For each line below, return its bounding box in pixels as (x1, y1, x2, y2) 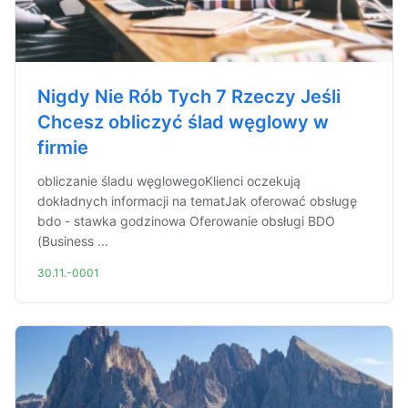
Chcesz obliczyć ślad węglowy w (37, 111, 329, 133)
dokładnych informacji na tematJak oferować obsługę (37, 193, 357, 209)
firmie (37, 137, 88, 158)
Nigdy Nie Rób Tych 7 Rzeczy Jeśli (37, 86, 341, 107)
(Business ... (37, 233, 108, 249)
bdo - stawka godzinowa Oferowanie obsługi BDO (37, 213, 335, 229)
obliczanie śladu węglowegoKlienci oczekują (37, 173, 301, 189)
